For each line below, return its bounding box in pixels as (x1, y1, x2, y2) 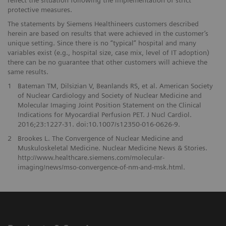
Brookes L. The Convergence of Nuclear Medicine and (17, 134, 183, 142)
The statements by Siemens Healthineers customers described (8, 19, 199, 28)
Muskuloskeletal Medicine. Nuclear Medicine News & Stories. (17, 143, 207, 152)
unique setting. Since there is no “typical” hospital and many (8, 38, 196, 47)
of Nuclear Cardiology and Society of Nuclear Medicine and (17, 91, 202, 99)
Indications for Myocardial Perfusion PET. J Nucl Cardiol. (17, 110, 192, 119)
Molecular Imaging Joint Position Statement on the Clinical (17, 100, 201, 109)
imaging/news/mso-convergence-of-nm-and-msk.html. (17, 162, 185, 171)
